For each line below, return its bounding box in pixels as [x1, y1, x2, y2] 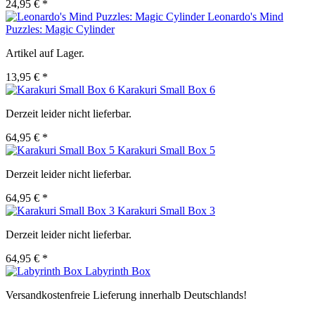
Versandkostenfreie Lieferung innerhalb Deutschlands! [6, 289, 247, 302]
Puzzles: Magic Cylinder [6, 23, 115, 36]
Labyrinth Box [85, 265, 150, 278]
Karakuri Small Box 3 [117, 205, 215, 217]
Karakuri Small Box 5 [117, 144, 215, 157]
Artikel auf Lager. [6, 47, 84, 60]
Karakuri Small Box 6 [117, 84, 215, 96]
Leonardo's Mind [207, 11, 283, 23]
